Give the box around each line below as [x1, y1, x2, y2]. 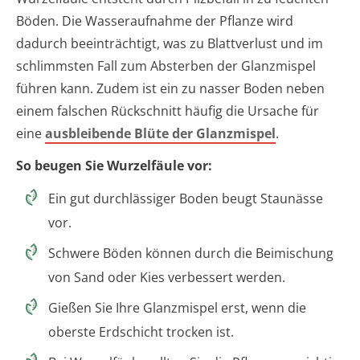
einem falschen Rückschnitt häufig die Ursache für [16, 102, 319, 121]
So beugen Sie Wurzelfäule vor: [16, 157, 212, 175]
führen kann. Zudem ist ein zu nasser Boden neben [16, 80, 325, 98]
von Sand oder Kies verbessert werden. [48, 268, 285, 287]
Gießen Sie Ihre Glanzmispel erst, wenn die [48, 299, 306, 317]
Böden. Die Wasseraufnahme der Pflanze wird [16, 12, 293, 31]
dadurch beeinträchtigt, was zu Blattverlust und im [16, 35, 323, 53]
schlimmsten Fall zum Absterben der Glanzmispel [16, 57, 316, 76]
